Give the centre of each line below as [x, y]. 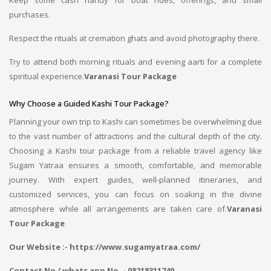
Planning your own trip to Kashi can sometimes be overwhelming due [135, 122]
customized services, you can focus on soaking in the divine [135, 194]
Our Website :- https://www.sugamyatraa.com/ [105, 247]
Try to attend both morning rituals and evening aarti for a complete [135, 62]
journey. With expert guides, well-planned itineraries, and [135, 180]
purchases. [30, 15]
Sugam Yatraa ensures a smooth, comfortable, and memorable [135, 165]
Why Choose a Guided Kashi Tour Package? [89, 103]
